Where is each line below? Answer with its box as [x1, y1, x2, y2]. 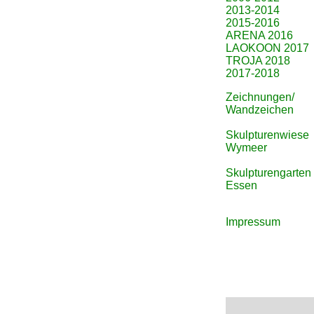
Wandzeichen [226, 104, 294, 116]
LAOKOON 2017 [226, 42, 309, 54]
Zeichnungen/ [226, 91, 294, 103]
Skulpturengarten [226, 167, 311, 179]
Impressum [226, 216, 280, 228]
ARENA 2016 [226, 29, 293, 41]
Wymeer [226, 142, 267, 153]
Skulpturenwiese [226, 129, 309, 141]
